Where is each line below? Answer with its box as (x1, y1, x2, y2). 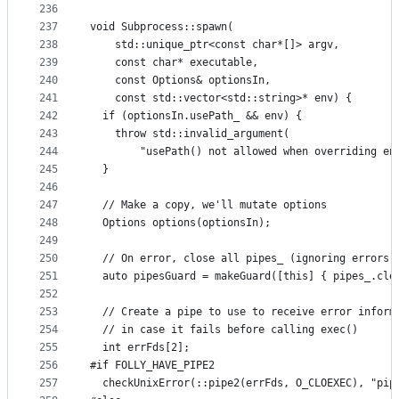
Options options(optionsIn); (90, 216, 271, 230)
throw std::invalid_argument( (90, 127, 289, 141)
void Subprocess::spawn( (90, 20, 233, 34)
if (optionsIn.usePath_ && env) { (90, 110, 302, 123)
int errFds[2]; (90, 341, 190, 354)
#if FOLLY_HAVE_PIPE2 (90, 359, 215, 372)
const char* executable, (90, 56, 258, 69)
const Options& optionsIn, (90, 74, 271, 87)
